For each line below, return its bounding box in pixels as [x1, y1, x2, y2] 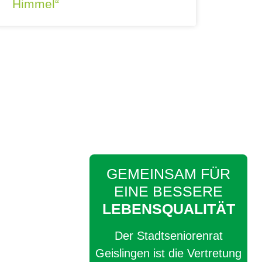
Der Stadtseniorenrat [114, 229, 223, 242]
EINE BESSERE [114, 183, 223, 199]
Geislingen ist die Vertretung [95, 247, 242, 260]
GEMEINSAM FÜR [106, 166, 231, 182]
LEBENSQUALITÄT [102, 201, 235, 217]
